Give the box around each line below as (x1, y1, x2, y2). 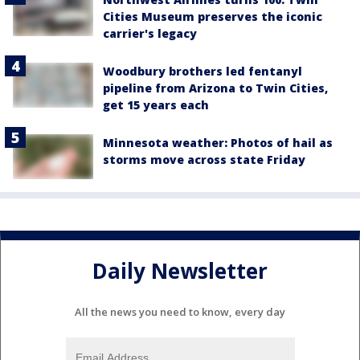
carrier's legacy (103, 26, 197, 41)
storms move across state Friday (103, 152, 305, 167)
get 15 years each (103, 97, 209, 112)
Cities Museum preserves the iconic (103, 9, 322, 24)
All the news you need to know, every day (75, 305, 285, 320)
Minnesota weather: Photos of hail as (103, 135, 333, 150)
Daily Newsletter (92, 256, 268, 285)
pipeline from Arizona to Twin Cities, (103, 80, 328, 96)
